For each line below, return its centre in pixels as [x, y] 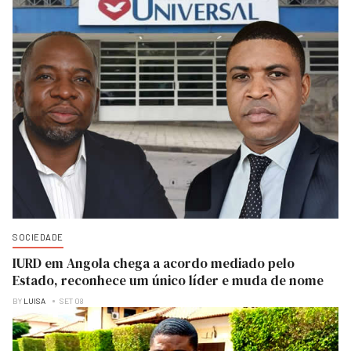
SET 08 [72, 301]
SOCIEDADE [38, 237]
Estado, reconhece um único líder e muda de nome [168, 281]
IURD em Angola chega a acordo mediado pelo [154, 264]
